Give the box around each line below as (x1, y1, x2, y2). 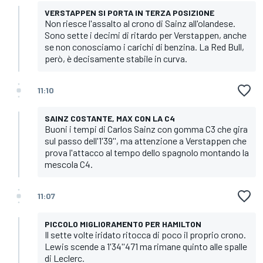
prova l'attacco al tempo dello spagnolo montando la (45, 146, 249, 158)
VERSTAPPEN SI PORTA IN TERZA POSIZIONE (45, 7, 214, 18)
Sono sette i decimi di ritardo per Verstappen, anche (45, 29, 247, 41)
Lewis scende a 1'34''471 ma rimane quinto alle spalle (45, 240, 247, 252)
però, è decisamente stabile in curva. (45, 52, 187, 64)
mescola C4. (45, 158, 93, 170)
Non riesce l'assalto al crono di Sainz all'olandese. (45, 17, 235, 29)
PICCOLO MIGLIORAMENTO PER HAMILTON (45, 218, 201, 229)
